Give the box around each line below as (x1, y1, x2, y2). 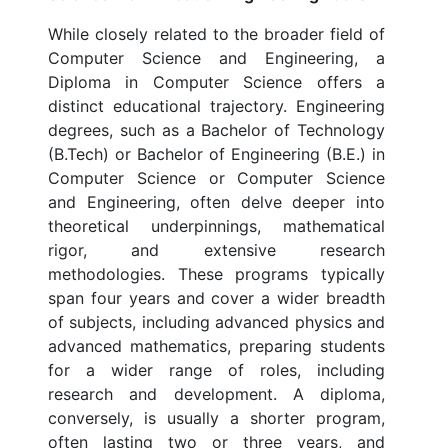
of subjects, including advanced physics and (48, 312, 385, 333)
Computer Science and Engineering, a (48, 48, 385, 69)
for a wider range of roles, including (48, 360, 385, 381)
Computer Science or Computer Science (48, 168, 385, 189)
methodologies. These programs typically (48, 264, 385, 285)
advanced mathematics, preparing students (48, 336, 385, 357)
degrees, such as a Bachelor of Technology (48, 120, 385, 141)
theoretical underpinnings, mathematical (48, 216, 385, 237)
